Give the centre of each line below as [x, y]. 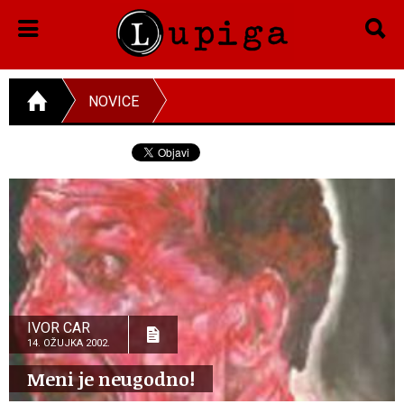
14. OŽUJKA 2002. [69, 343]
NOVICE [114, 101]
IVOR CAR [59, 327]
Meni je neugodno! [111, 378]
